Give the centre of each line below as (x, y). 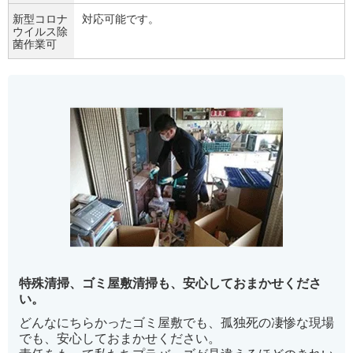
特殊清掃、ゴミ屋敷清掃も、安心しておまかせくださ (170, 283)
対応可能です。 (121, 19)
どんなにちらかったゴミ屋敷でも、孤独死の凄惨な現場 (176, 322)
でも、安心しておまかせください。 (120, 338)
